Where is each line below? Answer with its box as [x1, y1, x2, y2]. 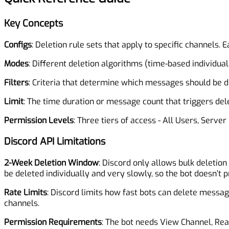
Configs [4, 39, 32, 50]
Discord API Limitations [4, 135, 105, 148]
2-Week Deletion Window [4, 157, 99, 169]
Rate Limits [4, 187, 47, 198]
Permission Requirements [4, 217, 102, 228]
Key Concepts [4, 16, 63, 30]
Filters [4, 77, 29, 88]
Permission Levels [4, 114, 74, 126]
